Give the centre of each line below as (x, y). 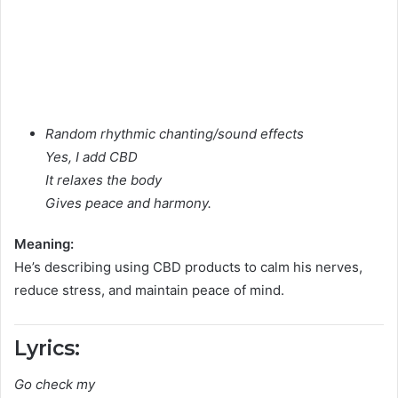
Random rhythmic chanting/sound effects (175, 134)
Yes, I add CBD (92, 157)
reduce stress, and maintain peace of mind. (149, 291)
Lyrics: (47, 349)
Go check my (55, 384)
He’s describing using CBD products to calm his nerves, (188, 267)
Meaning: (44, 244)
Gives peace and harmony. (128, 203)
